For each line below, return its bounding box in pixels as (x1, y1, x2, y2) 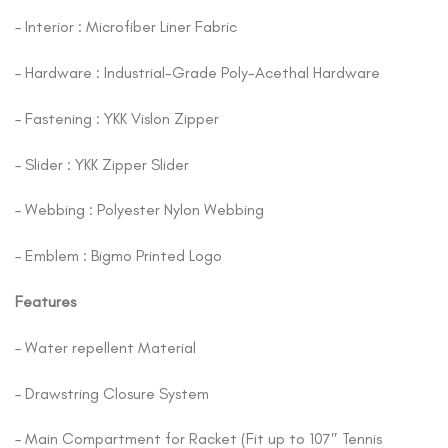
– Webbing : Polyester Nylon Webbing (15, 200, 264, 220)
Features (15, 292, 76, 312)
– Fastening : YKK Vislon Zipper (15, 108, 219, 128)
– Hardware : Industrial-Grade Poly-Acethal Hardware (15, 63, 380, 83)
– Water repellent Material (15, 337, 196, 357)
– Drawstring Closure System (15, 383, 209, 403)
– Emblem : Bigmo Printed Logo (15, 246, 222, 266)
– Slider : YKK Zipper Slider (15, 154, 189, 174)
